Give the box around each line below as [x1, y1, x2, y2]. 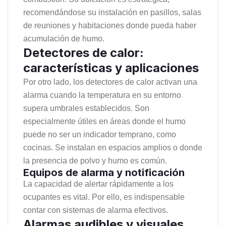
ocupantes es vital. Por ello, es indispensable [23, 192, 185, 201]
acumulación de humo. [23, 34, 104, 43]
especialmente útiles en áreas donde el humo [23, 117, 186, 126]
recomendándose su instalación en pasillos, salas [23, 8, 201, 17]
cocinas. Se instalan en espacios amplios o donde [23, 143, 202, 152]
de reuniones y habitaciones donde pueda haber [23, 21, 196, 30]
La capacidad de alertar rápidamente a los [23, 179, 174, 188]
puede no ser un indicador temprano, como [23, 130, 176, 139]
